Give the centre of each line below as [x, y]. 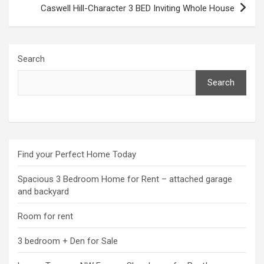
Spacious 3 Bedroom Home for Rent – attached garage [125, 179]
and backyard [43, 191]
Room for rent [45, 216]
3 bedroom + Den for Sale [68, 241]
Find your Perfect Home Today [77, 154]
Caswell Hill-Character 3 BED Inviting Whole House [138, 8]
